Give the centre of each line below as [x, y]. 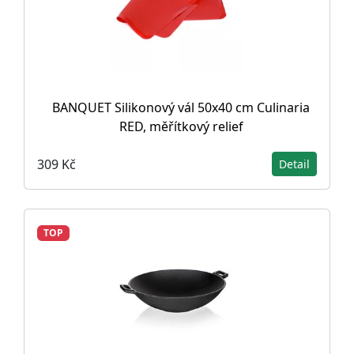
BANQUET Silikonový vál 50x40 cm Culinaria [181, 107]
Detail [294, 164]
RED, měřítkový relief [181, 126]
